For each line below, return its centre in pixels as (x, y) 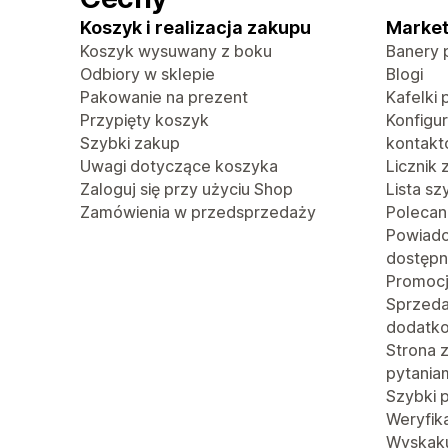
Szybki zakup (130, 143)
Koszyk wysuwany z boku (176, 51)
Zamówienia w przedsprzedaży (198, 212)
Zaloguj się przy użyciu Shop (186, 189)
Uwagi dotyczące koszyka (179, 166)
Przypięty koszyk (144, 120)
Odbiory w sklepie (147, 74)
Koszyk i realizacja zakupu (195, 27)
